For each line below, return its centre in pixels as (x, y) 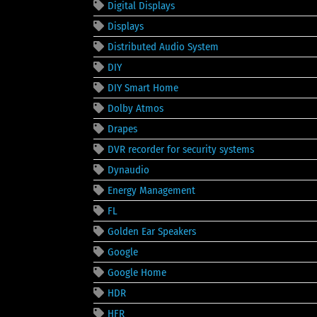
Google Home (137, 272)
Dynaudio (128, 169)
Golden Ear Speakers (152, 231)
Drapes (122, 128)
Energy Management (151, 190)
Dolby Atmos (136, 108)
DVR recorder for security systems (181, 149)
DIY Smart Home (143, 87)
